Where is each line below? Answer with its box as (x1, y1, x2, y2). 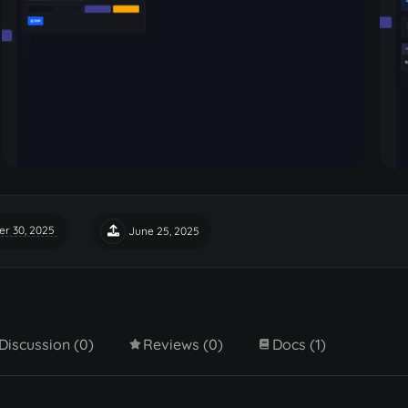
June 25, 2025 (128, 223, 199, 238)
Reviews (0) (143, 334, 224, 353)
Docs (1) (271, 334, 326, 353)
